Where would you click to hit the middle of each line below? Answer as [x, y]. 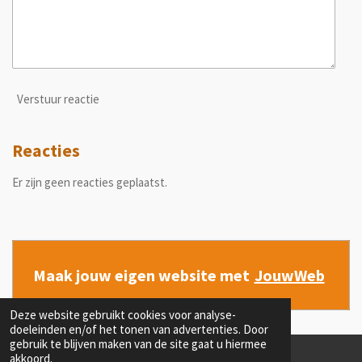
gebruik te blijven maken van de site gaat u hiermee [138, 344]
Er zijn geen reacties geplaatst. [90, 182]
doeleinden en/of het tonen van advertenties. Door [139, 329]
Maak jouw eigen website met [141, 275]
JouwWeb [289, 275]
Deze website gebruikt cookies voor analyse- [123, 315]
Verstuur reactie [58, 99]
